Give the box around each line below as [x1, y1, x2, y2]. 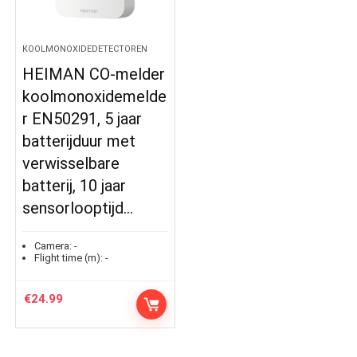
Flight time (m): [34, 252, 104, 264]
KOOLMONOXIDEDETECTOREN [22, 44, 148, 54]
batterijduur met [22, 131, 136, 151]
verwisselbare [22, 154, 120, 173]
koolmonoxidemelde [22, 87, 167, 106]
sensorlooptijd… [22, 198, 134, 218]
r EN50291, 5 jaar [22, 109, 143, 128]
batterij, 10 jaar [22, 176, 127, 195]
